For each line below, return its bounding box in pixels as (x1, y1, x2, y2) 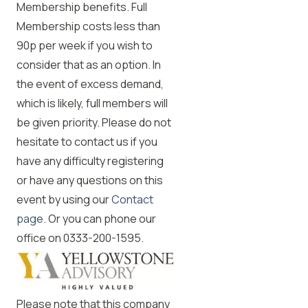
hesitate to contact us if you (16, 134, 157, 149)
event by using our (16, 192, 111, 207)
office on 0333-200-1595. (16, 230, 144, 245)
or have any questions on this (16, 173, 163, 188)
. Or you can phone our (43, 211, 156, 226)
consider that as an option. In (16, 57, 161, 72)
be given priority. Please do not (16, 115, 171, 130)
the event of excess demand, (16, 76, 164, 91)
